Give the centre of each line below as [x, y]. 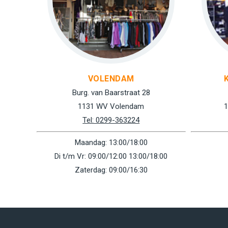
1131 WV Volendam [111, 106]
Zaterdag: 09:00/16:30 [111, 170]
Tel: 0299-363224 [111, 120]
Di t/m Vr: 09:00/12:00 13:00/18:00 [111, 156]
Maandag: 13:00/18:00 [111, 142]
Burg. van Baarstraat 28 [111, 93]
